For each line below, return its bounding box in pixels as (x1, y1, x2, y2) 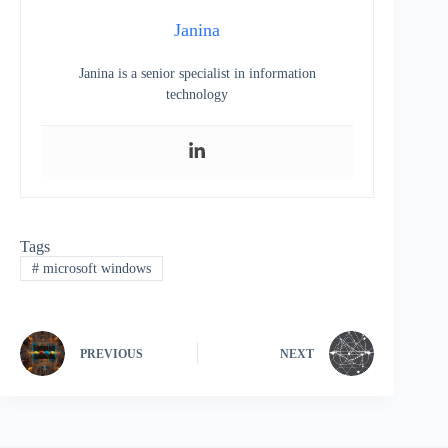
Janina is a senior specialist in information (78, 66, 316, 82)
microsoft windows (38, 260, 151, 276)
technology (166, 87, 229, 103)
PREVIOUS (80, 347, 143, 362)
